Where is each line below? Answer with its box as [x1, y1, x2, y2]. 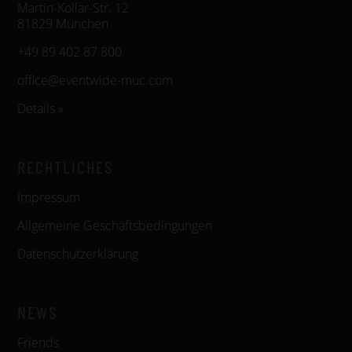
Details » [17, 100, 64, 117]
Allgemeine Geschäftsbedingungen [17, 217, 212, 234]
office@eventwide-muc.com [17, 71, 173, 89]
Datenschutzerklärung [17, 245, 138, 262]
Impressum [17, 189, 80, 206]
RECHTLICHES [17, 156, 113, 177]
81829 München [17, 15, 108, 32]
